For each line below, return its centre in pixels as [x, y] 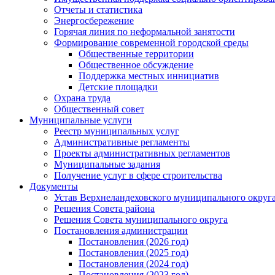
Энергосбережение [94, 21]
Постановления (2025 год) [134, 253]
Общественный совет [99, 109]
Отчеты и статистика [98, 10]
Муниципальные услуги [81, 120]
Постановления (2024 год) [134, 264]
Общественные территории [136, 54]
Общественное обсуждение [136, 65]
